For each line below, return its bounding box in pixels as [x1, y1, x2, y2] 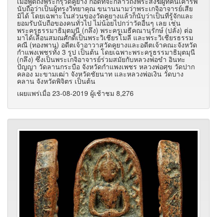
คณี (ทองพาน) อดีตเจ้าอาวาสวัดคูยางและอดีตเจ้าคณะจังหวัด [17, 40, 197, 50]
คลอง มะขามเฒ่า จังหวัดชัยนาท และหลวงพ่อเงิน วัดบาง [17, 69, 184, 79]
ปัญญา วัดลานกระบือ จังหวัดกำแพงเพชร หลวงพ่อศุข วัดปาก [17, 62, 195, 72]
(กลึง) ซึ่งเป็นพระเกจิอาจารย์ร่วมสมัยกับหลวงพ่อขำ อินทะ [17, 54, 186, 64]
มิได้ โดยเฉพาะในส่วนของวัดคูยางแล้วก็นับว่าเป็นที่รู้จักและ [17, 11, 193, 21]
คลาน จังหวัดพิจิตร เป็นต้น [17, 76, 95, 86]
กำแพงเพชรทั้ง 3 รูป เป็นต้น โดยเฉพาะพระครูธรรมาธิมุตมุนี [17, 47, 195, 57]
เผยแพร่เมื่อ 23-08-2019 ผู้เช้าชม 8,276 [17, 88, 134, 98]
